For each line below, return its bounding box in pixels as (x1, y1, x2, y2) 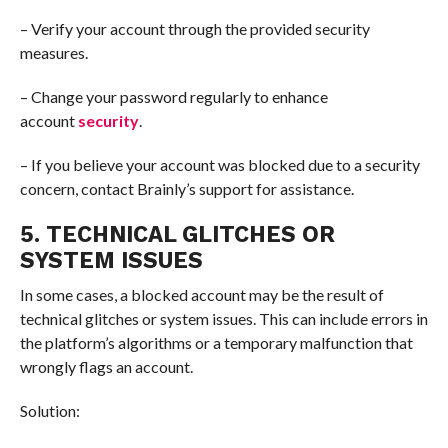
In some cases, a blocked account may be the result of (19, 285, 384, 305)
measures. (19, 43, 88, 63)
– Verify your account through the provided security (19, 19, 370, 39)
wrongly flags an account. (19, 357, 193, 377)
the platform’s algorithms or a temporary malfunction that (19, 333, 413, 353)
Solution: (19, 401, 80, 421)
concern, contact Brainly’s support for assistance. (19, 179, 354, 199)
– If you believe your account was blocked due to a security (19, 155, 420, 175)
